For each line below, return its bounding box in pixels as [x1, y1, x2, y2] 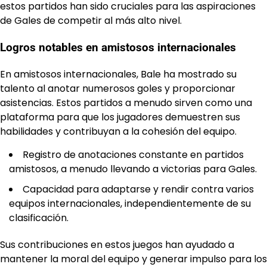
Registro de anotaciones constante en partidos [23, 147, 244, 162]
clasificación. [9, 210, 69, 225]
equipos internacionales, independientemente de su [9, 196, 251, 210]
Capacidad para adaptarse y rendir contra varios [23, 182, 254, 196]
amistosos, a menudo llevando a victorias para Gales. [9, 162, 257, 176]
